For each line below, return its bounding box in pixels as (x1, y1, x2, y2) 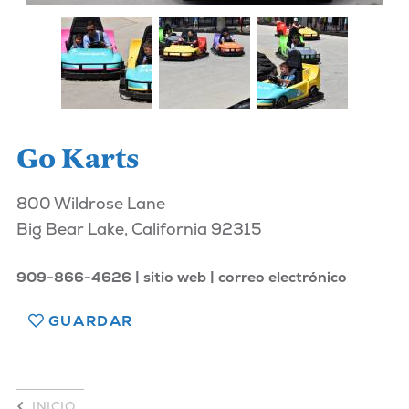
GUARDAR (47, 311, 133, 331)
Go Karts (16, 140, 140, 178)
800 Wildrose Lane (16, 192, 165, 214)
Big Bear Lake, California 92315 (16, 217, 262, 239)
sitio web (142, 267, 206, 288)
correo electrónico (218, 267, 348, 288)
